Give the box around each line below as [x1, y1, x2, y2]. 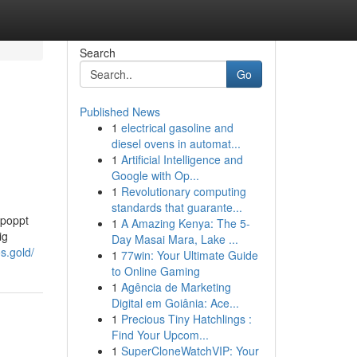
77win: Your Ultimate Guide [120, 247, 258, 263]
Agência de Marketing [120, 279, 231, 295]
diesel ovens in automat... [111, 135, 241, 151]
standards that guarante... [111, 199, 242, 215]
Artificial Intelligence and [120, 151, 243, 167]
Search [79, 45, 116, 61]
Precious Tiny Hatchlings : [120, 311, 252, 327]
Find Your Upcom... [111, 327, 209, 343]
